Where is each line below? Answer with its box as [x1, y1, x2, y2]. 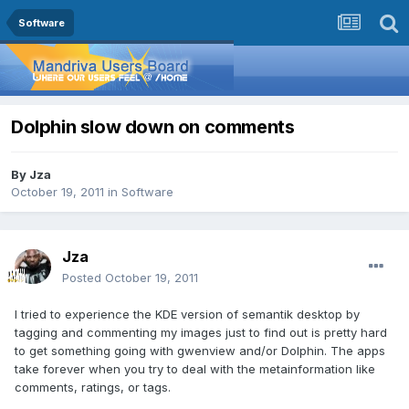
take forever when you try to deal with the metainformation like [15, 362, 375, 377]
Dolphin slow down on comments [11, 116, 295, 139]
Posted [62, 270, 105, 286]
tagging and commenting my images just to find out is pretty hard [15, 325, 387, 341]
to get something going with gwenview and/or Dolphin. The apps [15, 343, 385, 359]
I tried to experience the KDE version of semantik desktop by [15, 307, 360, 322]
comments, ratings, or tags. [15, 380, 171, 395]
